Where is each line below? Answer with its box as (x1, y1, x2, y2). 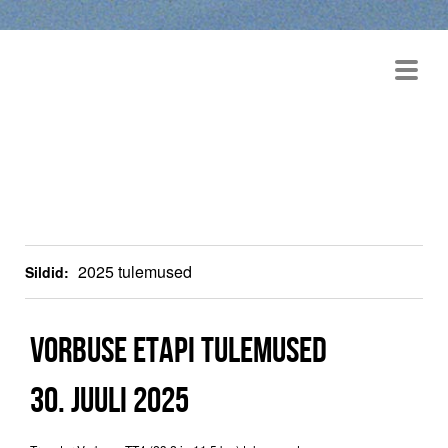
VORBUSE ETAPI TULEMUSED (30, 330, 327, 368)
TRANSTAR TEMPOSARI (30, 70, 365, 124)
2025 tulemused (78, 260, 192, 283)
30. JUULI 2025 (30, 380, 189, 418)
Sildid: (25, 262, 69, 282)
